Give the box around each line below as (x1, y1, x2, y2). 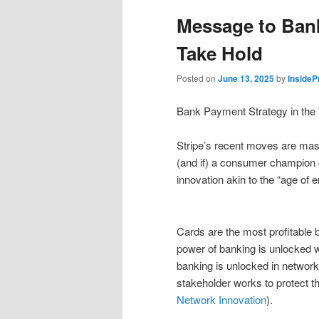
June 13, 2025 (218, 72, 274, 85)
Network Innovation (177, 291, 266, 307)
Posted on (177, 72, 218, 85)
